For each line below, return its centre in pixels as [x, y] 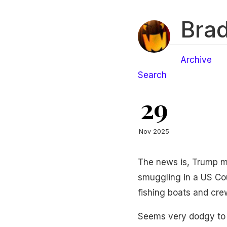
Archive [196, 60]
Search [152, 75]
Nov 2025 [154, 131]
